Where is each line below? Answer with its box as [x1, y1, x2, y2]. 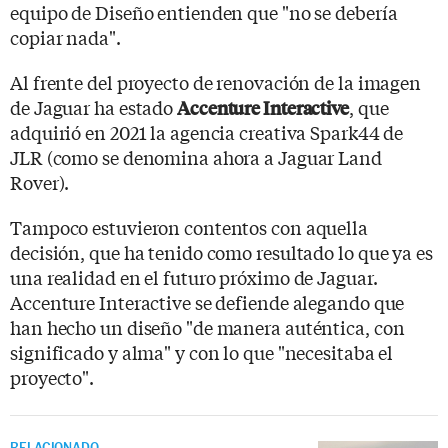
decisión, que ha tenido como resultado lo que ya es [10, 238, 433, 265]
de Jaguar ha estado [10, 93, 177, 120]
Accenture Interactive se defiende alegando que [10, 288, 405, 315]
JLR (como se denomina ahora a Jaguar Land [10, 143, 382, 170]
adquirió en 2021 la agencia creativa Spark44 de [10, 118, 404, 145]
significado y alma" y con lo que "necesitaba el [10, 338, 394, 365]
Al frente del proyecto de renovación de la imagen [10, 68, 422, 95]
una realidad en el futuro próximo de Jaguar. [10, 263, 378, 290]
